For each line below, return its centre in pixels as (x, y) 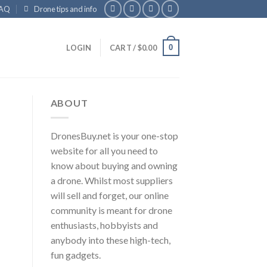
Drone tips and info (66, 9)
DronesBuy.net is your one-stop (114, 135)
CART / (123, 48)
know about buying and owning (114, 165)
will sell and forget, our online (109, 195)
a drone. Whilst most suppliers (111, 180)
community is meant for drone (111, 210)
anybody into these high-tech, (110, 240)
